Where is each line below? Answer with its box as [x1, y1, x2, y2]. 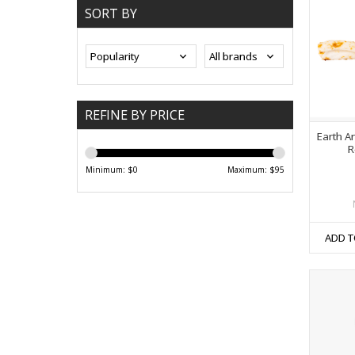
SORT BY [85, 5, 137, 23]
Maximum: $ [227, 164, 275, 176]
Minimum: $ [86, 164, 133, 176]
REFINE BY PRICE [85, 106, 185, 124]
